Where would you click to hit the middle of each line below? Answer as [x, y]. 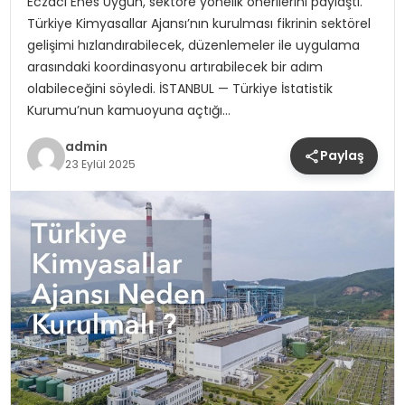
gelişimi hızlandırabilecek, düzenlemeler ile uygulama [193, 46]
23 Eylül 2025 [100, 164]
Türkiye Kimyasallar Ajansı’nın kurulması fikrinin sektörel [198, 24]
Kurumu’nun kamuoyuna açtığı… [128, 111]
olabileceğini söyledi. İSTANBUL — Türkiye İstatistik [179, 89]
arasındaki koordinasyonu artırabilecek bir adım [174, 67]
